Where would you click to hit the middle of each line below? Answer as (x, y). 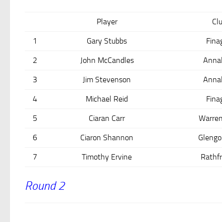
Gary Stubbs (107, 41)
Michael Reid (107, 99)
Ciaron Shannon (107, 138)
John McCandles (107, 60)
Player (107, 22)
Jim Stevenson (107, 80)
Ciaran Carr (107, 118)
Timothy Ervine (107, 157)
